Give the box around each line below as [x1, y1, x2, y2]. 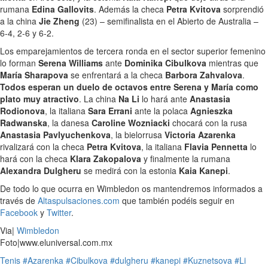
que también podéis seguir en [122, 194, 234, 206]
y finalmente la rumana [144, 153, 230, 165]
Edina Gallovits [32, 3, 94, 15]
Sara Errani [88, 105, 135, 117]
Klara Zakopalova [70, 153, 144, 165]
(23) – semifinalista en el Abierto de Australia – [82, 15, 258, 27]
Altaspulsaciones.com [38, 194, 122, 206]
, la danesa [47, 117, 92, 129]
